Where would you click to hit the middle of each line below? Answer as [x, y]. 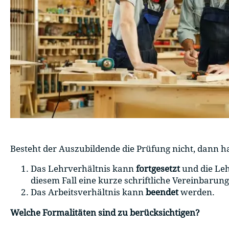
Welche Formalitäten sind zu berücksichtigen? [105, 212]
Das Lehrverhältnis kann [83, 169]
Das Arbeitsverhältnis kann [88, 192]
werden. [197, 192]
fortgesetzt [158, 169]
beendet [162, 192]
